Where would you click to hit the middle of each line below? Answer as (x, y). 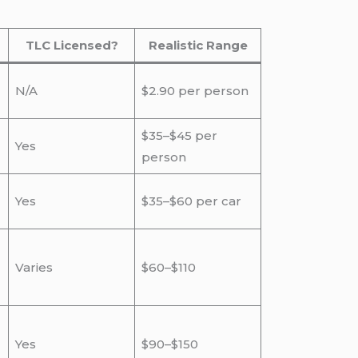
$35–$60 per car (191, 201)
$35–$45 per (179, 136)
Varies (34, 268)
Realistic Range (198, 46)
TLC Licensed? (72, 46)
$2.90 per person (195, 91)
